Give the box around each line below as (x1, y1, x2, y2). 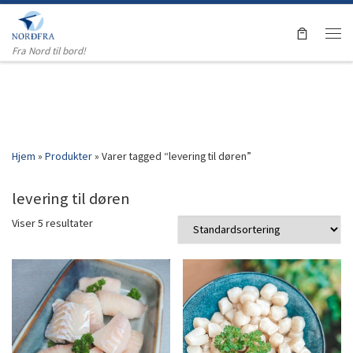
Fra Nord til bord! (12, 44, 86, 58)
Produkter (45, 148, 92, 163)
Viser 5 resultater (12, 215, 93, 230)
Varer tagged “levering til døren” (102, 148, 251, 163)
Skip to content (21, 15, 94, 29)
